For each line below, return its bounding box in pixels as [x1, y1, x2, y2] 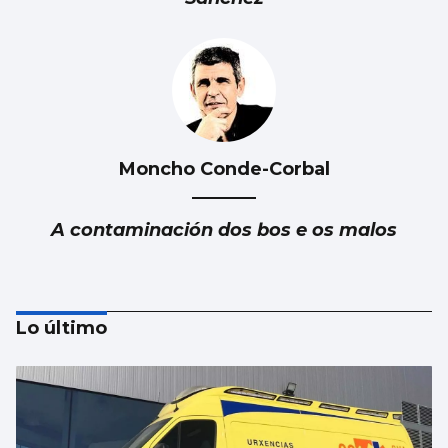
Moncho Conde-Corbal [118, 157, 330, 180]
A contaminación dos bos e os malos [51, 218, 397, 241]
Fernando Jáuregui [134, 389, 314, 412]
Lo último [16, 316, 107, 339]
